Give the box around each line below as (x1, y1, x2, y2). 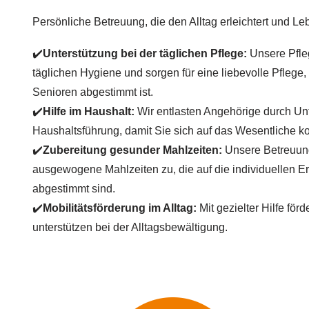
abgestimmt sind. (32, 182, 115, 195)
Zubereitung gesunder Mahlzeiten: (43, 143, 222, 156)
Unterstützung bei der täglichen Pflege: (43, 47, 247, 59)
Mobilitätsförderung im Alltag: (43, 201, 197, 214)
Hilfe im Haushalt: (43, 105, 134, 117)
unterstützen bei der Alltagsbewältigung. (32, 221, 228, 233)
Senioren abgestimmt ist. (32, 86, 153, 98)
